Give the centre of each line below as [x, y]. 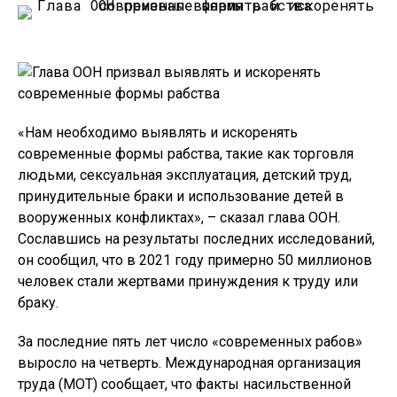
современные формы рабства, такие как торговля [186, 154]
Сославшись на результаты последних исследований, [196, 239]
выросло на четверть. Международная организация [189, 363]
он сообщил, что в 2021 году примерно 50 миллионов [195, 260]
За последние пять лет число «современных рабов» [190, 342]
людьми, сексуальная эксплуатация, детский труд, [185, 175]
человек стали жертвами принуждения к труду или [188, 281]
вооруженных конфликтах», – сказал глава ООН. [179, 218]
